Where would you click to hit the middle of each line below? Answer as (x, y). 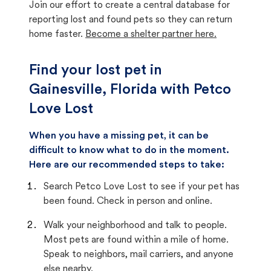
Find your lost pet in (96, 71)
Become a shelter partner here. (151, 34)
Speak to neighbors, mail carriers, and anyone (139, 255)
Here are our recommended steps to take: (127, 165)
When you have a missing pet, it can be (119, 136)
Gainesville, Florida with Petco (130, 90)
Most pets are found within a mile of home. (136, 240)
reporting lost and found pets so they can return (131, 20)
